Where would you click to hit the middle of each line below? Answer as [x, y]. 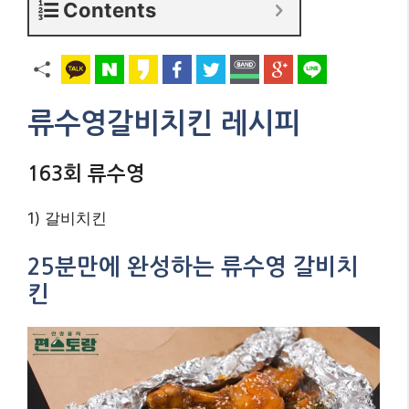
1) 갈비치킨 [67, 219]
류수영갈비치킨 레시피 [164, 124]
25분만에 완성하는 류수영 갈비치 [193, 267]
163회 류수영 [86, 174]
